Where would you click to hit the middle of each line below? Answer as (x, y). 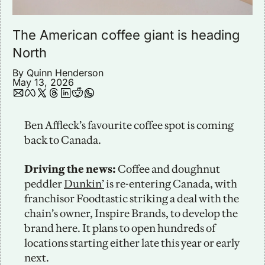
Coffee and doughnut (168, 169)
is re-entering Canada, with (171, 183)
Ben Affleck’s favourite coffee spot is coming (129, 125)
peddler (44, 183)
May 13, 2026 (43, 82)
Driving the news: (70, 169)
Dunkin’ (84, 183)
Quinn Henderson (65, 72)
